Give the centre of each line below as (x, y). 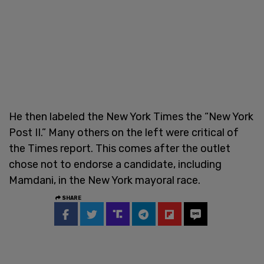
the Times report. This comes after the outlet (120, 148)
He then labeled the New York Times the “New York (131, 116)
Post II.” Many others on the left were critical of (124, 132)
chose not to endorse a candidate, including (115, 164)
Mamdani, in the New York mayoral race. (105, 180)
